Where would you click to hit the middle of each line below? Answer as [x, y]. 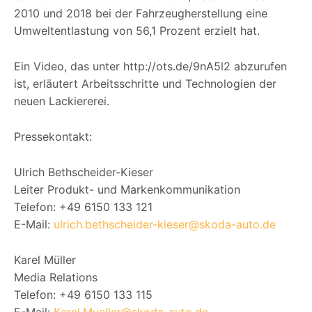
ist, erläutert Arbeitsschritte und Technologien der [145, 84]
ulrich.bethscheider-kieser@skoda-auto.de [165, 225]
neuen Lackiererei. [62, 101]
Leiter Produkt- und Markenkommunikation [127, 190]
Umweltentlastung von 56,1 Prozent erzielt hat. [137, 31]
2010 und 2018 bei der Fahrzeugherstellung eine [141, 14]
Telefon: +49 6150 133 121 [83, 207]
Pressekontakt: [53, 137]
